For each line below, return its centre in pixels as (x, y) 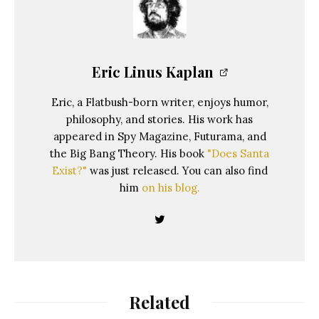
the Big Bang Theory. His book (129, 153)
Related (159, 302)
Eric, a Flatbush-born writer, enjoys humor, (159, 102)
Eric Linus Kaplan (152, 72)
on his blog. (171, 188)
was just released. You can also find (177, 171)
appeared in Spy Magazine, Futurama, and (159, 136)
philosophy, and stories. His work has (159, 119)
